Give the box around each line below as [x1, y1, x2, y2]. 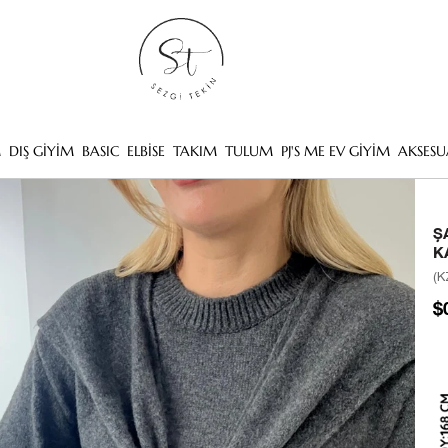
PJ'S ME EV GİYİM [280, 141, 390, 160]
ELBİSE [126, 141, 165, 160]
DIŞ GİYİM [8, 141, 74, 160]
